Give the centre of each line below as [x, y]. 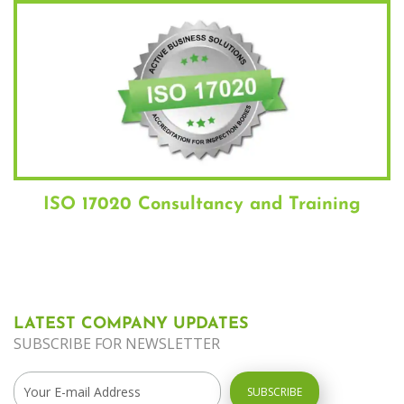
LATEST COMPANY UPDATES [131, 324]
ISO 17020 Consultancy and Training [202, 205]
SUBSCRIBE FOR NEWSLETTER [117, 344]
